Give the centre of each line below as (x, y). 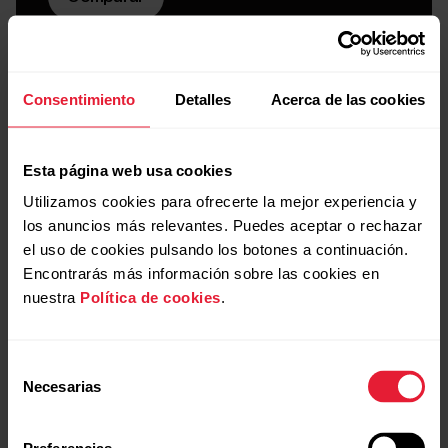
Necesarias (62, 386)
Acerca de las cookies (347, 98)
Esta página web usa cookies (127, 169)
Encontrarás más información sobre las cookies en (201, 273)
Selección (39, 366)
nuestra (51, 297)
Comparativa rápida (121, 385)
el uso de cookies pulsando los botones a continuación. (215, 249)
